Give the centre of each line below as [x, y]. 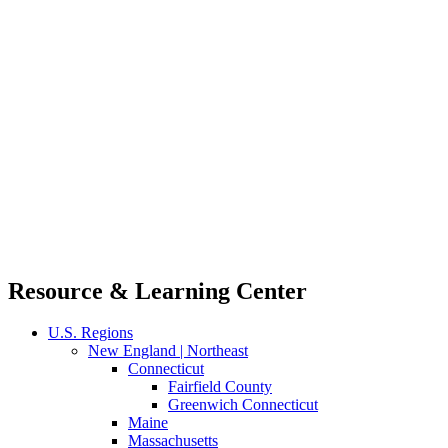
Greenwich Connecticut [243, 405]
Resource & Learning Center [157, 290]
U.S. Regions [90, 333]
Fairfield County [220, 387]
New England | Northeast [168, 351]
